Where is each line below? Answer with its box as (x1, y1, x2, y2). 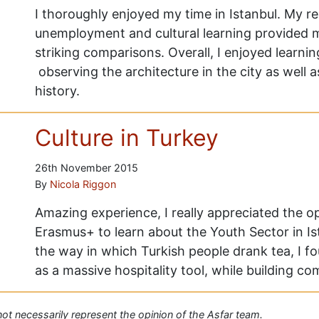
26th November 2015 (34, 161, 138, 174)
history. (34, 83, 80, 98)
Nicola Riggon (49, 177, 116, 190)
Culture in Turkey (34, 123, 219, 152)
